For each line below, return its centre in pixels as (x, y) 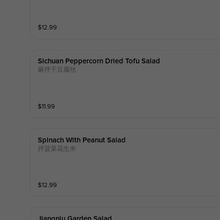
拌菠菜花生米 (57, 149)
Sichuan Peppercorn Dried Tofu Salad (99, 61)
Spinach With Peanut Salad (82, 140)
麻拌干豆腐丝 (57, 70)
